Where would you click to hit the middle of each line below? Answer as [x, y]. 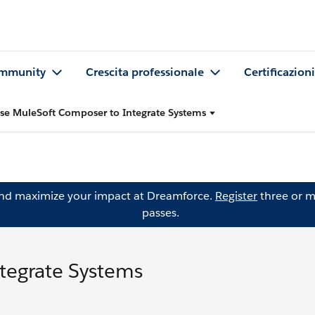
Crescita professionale [145, 72]
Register [236, 196]
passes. [160, 213]
